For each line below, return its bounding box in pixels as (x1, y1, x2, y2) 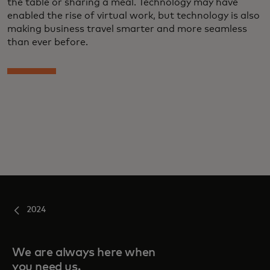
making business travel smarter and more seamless (7, 24, 247, 34)
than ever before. (7, 37, 88, 48)
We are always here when (12, 246, 155, 259)
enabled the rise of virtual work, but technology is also (7, 11, 260, 21)
